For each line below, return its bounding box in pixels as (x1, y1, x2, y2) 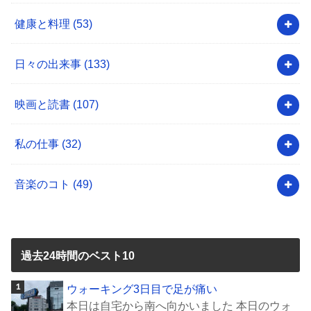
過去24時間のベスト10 (20, 249, 135, 262)
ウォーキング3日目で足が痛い (67, 283, 218, 296)
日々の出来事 (15, 57, 85, 70)
